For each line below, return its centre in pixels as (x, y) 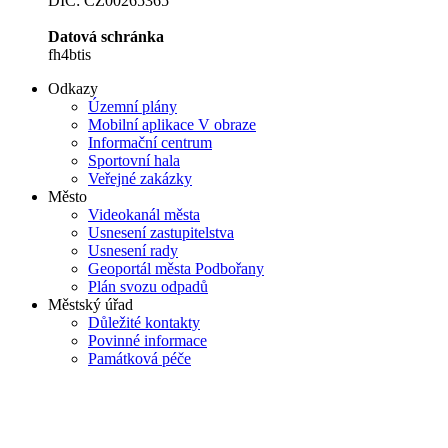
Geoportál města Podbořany (176, 269)
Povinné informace (147, 341)
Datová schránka (106, 37)
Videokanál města (144, 215)
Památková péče (139, 359)
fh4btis (69, 55)
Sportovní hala (134, 161)
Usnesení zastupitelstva (161, 233)
